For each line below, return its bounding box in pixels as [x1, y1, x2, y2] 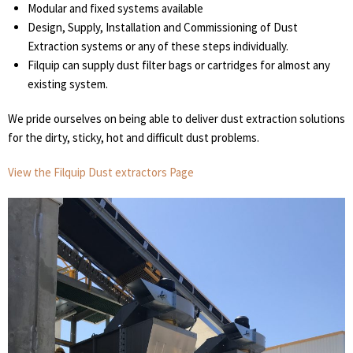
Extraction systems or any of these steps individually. [28, 39, 288, 54]
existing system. [28, 76, 108, 91]
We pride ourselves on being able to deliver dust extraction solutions [8, 111, 345, 126]
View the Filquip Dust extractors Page [8, 165, 194, 180]
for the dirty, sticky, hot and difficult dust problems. [8, 130, 259, 145]
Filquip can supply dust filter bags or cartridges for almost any [28, 58, 330, 72]
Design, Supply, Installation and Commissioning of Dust [28, 20, 298, 35]
